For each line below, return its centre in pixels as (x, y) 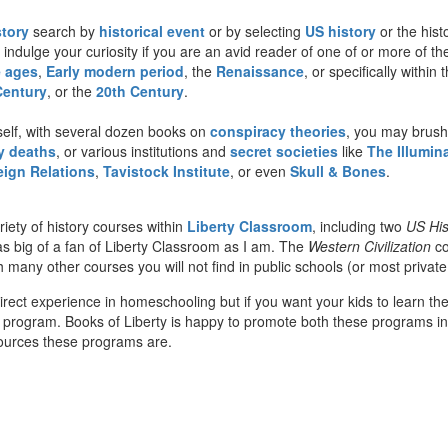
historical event (152, 30)
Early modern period (115, 70)
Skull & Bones (338, 170)
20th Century (140, 90)
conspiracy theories (278, 130)
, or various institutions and (143, 150)
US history (340, 30)
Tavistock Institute (166, 170)
